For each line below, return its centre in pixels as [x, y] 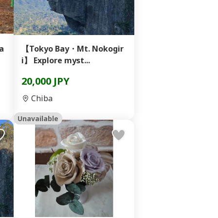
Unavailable [38, 118]
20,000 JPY [45, 81]
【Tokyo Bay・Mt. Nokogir [73, 49]
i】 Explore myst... [56, 60]
